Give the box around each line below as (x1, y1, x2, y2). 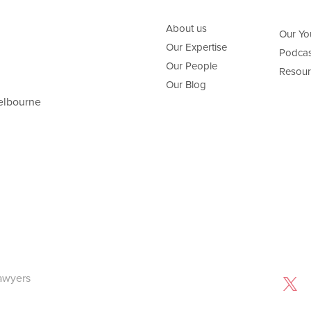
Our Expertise (166, 40, 227, 56)
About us (166, 21, 207, 37)
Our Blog (166, 77, 206, 93)
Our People (166, 58, 217, 74)
